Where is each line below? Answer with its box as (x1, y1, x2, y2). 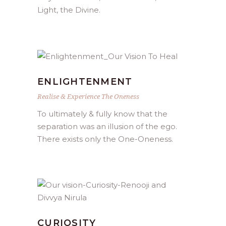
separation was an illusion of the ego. (37, 122, 177, 132)
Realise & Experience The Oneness (37, 92, 139, 101)
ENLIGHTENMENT (37, 76, 133, 88)
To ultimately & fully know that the (37, 109, 167, 119)
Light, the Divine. (37, 5, 100, 15)
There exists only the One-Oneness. (37, 134, 173, 144)
